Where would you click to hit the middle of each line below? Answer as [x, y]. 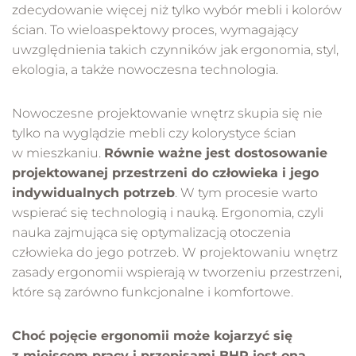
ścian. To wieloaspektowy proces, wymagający [155, 30]
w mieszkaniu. [58, 153]
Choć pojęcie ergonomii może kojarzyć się [152, 336]
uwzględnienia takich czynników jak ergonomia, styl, [175, 50]
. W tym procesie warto [246, 193]
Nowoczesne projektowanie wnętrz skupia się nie [167, 114]
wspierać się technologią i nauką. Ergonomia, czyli [168, 213]
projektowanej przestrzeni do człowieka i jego [165, 173]
